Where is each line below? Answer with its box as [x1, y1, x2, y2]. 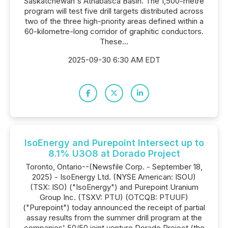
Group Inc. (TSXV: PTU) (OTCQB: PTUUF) [40, 192, 188, 202]
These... [100, 37, 128, 46]
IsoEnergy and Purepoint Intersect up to [24, 137, 204, 148]
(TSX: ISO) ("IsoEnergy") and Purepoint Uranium [30, 182, 198, 192]
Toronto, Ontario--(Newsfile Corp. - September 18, [25, 162, 203, 172]
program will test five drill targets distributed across [24, 6, 204, 16]
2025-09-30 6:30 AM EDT [68, 55, 160, 65]
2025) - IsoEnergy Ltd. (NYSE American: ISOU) [32, 172, 196, 182]
